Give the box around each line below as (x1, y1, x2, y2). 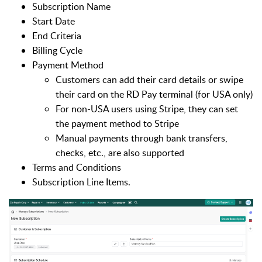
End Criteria (32, 29, 81, 43)
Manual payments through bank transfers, (56, 132, 227, 145)
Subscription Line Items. (32, 175, 130, 189)
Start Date (32, 15, 75, 28)
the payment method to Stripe (56, 117, 179, 130)
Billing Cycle (32, 44, 82, 57)
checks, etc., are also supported (56, 146, 184, 160)
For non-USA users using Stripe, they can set (56, 102, 238, 116)
